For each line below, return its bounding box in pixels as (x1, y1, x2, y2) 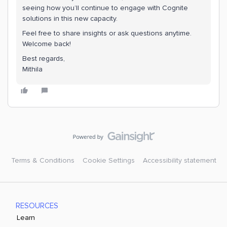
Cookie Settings (82, 156, 135, 165)
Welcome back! (22, 40, 71, 48)
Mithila (22, 65, 43, 73)
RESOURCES (16, 201, 59, 210)
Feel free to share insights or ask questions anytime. (22, 29, 192, 37)
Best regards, (22, 54, 65, 63)
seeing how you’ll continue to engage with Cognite (22, 4, 188, 12)
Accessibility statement (142, 156, 216, 165)
